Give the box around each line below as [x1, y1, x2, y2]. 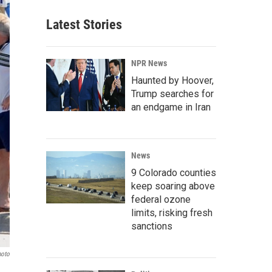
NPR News [131, 58, 167, 68]
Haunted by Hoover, [131, 75, 214, 86]
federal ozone [131, 194, 191, 205]
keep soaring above [131, 180, 215, 192]
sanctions [131, 220, 172, 232]
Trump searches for [131, 88, 214, 100]
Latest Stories [46, 17, 122, 32]
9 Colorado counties [131, 167, 216, 178]
